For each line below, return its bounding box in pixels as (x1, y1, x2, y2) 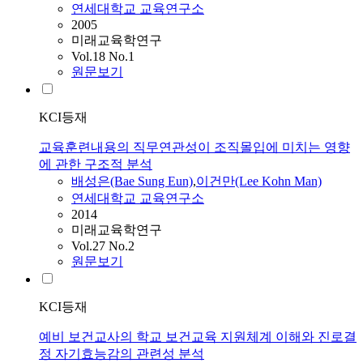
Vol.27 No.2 (71, 239, 135, 254)
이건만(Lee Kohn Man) (196, 174, 322, 189)
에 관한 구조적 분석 (39, 157, 152, 172)
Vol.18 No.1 (71, 49, 135, 64)
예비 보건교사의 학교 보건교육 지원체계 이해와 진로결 (39, 330, 357, 344)
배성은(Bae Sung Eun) (71, 174, 193, 189)
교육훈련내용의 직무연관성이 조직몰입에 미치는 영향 (39, 140, 350, 155)
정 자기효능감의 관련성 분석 (39, 347, 204, 361)
